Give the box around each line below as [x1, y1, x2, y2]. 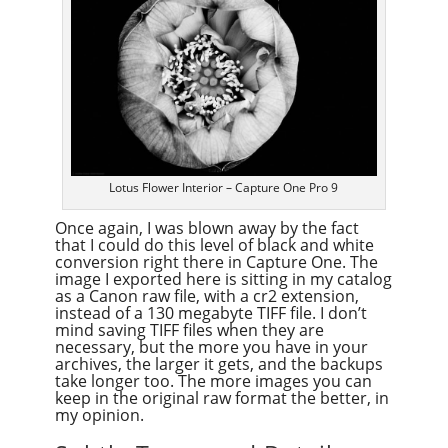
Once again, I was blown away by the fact [54, 216, 359, 239]
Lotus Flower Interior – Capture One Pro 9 [109, 178, 339, 196]
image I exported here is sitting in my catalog [54, 267, 392, 290]
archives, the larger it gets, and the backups [54, 352, 383, 375]
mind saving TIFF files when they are [54, 318, 324, 341]
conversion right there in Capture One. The [54, 250, 378, 273]
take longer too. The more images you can [54, 369, 372, 392]
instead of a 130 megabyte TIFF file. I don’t [54, 301, 367, 324]
